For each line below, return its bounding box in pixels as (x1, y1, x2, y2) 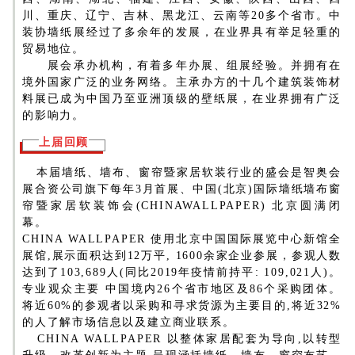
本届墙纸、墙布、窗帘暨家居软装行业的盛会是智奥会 (22, 166, 342, 178)
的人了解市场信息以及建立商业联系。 (22, 315, 235, 328)
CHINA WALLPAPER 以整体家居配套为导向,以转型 (22, 332, 342, 345)
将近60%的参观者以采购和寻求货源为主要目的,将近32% (22, 299, 342, 311)
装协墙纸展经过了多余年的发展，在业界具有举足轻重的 (22, 25, 342, 38)
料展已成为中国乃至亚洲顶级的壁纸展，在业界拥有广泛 (22, 92, 342, 105)
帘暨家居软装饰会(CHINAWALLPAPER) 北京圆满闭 (22, 199, 342, 212)
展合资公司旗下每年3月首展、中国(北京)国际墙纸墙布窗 (22, 182, 342, 195)
